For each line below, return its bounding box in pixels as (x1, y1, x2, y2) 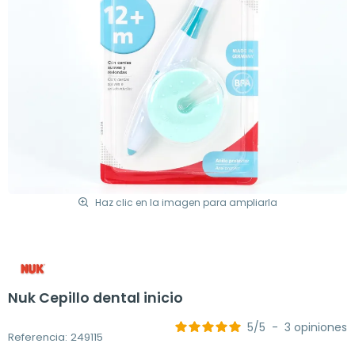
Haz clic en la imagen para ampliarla (95, 195, 277, 209)
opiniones (294, 319, 347, 335)
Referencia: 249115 (8, 330, 103, 345)
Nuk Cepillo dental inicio (8, 288, 183, 307)
